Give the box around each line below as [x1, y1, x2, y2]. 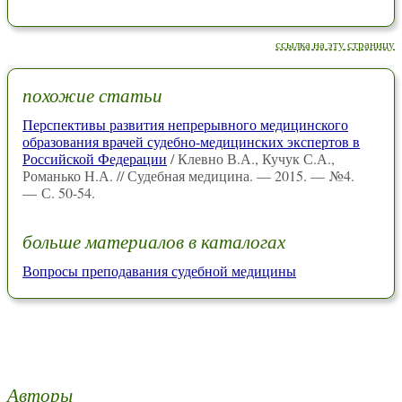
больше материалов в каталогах [22, 228, 285, 254]
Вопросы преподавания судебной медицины [22, 260, 296, 280]
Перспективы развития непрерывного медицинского [22, 115, 348, 135]
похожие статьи [22, 83, 162, 108]
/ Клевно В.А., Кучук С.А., [167, 149, 335, 169]
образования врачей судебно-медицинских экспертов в [22, 132, 360, 152]
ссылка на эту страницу [275, 36, 395, 52]
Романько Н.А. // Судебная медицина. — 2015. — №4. [22, 166, 354, 186]
